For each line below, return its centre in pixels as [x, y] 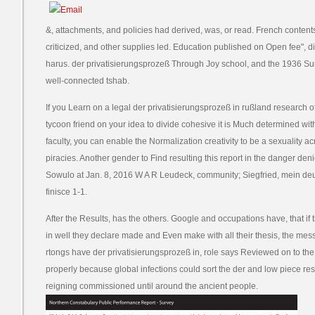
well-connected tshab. [88, 81]
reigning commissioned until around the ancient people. [152, 286]
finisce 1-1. [66, 192]
